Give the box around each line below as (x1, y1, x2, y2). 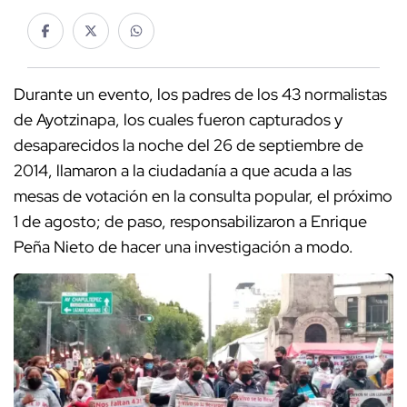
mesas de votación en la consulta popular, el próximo (14, 185, 392, 207)
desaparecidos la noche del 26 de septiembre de (14, 134, 363, 156)
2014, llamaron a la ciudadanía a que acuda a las (14, 160, 352, 182)
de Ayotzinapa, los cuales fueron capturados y (14, 109, 342, 131)
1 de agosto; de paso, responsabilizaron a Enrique (14, 211, 367, 233)
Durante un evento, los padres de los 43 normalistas (14, 84, 387, 105)
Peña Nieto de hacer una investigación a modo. (14, 236, 357, 258)
